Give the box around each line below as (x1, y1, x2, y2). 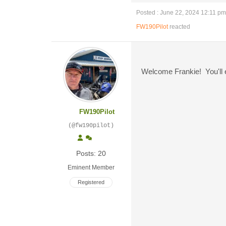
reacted (168, 23, 190, 30)
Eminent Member (67, 164, 115, 171)
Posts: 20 (76, 149, 106, 157)
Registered (77, 179, 104, 185)
